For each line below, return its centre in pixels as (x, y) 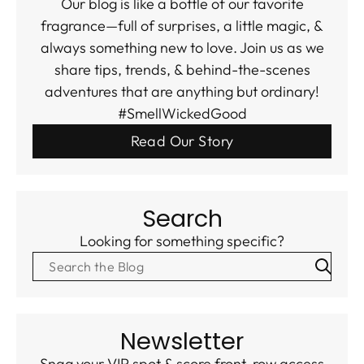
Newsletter (182, 342)
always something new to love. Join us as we (182, 48)
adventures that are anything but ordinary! (182, 92)
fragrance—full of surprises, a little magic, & (182, 26)
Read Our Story (182, 141)
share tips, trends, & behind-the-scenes (182, 70)
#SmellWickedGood (182, 114)
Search (182, 219)
